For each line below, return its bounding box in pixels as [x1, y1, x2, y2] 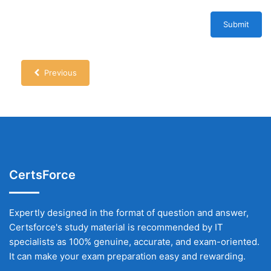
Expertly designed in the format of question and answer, [9, 207, 249, 218]
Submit [223, 19, 249, 29]
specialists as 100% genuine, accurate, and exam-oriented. [9, 236, 260, 247]
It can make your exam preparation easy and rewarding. [9, 250, 246, 262]
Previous [39, 68, 77, 77]
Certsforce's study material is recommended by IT [9, 221, 223, 233]
